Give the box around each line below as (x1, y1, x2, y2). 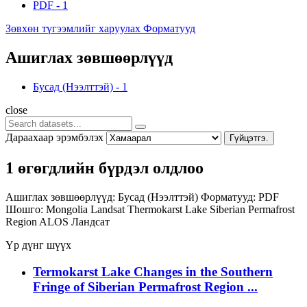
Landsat (90, 203, 127, 215)
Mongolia (46, 203, 90, 215)
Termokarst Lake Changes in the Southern (33, 264, 273, 279)
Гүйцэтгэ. (230, 132, 269, 143)
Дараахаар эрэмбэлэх (5, 131, 103, 143)
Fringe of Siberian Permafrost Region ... (33, 279, 258, 294)
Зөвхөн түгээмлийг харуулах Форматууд (5, 23, 195, 35)
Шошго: (5, 203, 43, 215)
